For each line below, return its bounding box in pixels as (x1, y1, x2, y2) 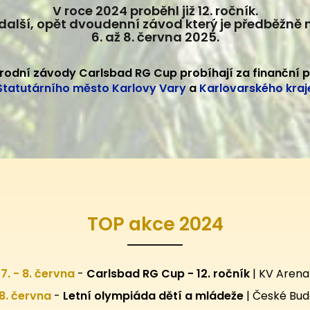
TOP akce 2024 (86, 211, 224, 237)
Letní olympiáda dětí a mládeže (62, 288, 246, 304)
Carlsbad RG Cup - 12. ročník (86, 266, 253, 282)
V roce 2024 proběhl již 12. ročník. (52, 2, 258, 20)
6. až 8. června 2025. (91, 28, 219, 46)
